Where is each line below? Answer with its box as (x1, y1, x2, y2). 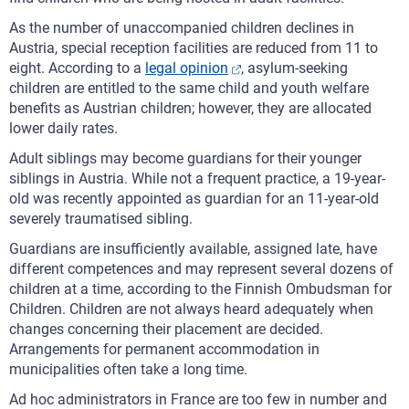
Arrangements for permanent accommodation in (9, 341, 320, 358)
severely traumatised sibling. (9, 210, 193, 227)
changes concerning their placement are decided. (9, 320, 323, 338)
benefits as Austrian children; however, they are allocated (9, 100, 372, 117)
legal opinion (145, 59, 228, 77)
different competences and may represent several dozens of (9, 260, 393, 278)
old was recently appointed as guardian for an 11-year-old (9, 190, 379, 207)
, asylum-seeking (241, 59, 348, 77)
